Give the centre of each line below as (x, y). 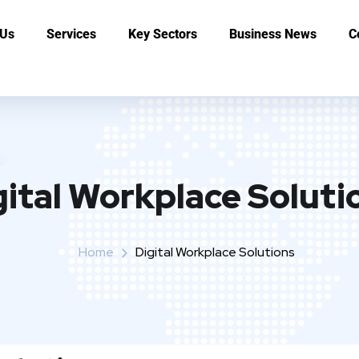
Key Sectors (163, 34)
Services (72, 34)
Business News (273, 34)
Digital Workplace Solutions (215, 252)
